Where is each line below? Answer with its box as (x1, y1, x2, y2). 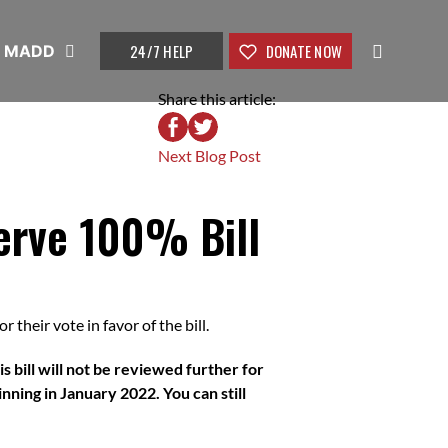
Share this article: (158, 89, 276, 108)
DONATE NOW (262, 40, 342, 62)
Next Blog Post (158, 146, 261, 165)
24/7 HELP (130, 40, 194, 62)
